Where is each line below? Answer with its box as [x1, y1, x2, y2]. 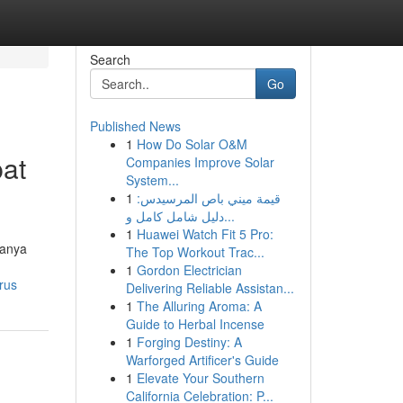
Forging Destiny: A [136, 333, 242, 351]
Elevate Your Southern [136, 369, 264, 387]
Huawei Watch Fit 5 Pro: [136, 225, 273, 243]
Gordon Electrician [136, 261, 242, 279]
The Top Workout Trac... [125, 243, 264, 261]
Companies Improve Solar [125, 153, 274, 171]
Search [89, 50, 130, 68]
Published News [89, 117, 181, 135]
